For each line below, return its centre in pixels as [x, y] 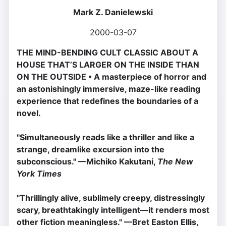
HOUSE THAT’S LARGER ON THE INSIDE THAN [108, 65]
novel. [29, 113]
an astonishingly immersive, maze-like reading [108, 89]
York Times [39, 174]
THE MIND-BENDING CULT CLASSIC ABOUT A [107, 53]
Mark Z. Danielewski [113, 12]
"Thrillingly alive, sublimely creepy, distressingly [111, 198]
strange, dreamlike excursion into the [91, 150]
